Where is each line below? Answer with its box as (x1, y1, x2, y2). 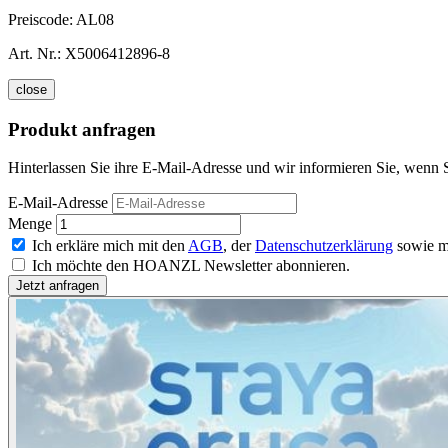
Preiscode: (8, 10, 76, 28)
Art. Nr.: (8, 44, 61, 62)
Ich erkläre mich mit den (32, 237, 188, 255)
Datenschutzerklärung (255, 237, 393, 255)
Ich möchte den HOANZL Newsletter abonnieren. (32, 257, 350, 275)
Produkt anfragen (8, 118, 156, 140)
